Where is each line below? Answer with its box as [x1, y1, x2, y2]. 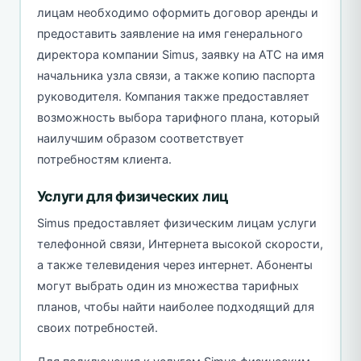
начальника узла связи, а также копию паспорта [36, 68, 315, 83]
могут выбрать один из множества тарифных [36, 278, 299, 293]
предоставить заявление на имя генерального [36, 26, 303, 41]
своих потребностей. [36, 320, 158, 335]
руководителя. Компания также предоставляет [36, 89, 309, 104]
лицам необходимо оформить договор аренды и [36, 5, 318, 20]
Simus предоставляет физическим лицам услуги [36, 215, 317, 230]
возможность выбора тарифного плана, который [36, 110, 320, 125]
